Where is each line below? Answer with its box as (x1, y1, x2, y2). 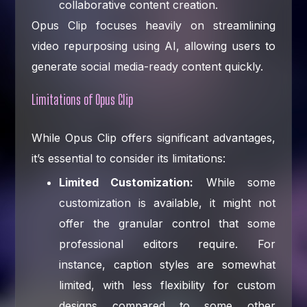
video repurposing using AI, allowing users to (32, 38, 275, 53)
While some (193, 175, 275, 189)
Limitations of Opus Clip (32, 90, 134, 108)
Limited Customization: (59, 175, 194, 189)
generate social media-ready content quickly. (32, 59, 264, 73)
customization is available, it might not (59, 195, 275, 210)
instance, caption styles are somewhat (59, 257, 275, 271)
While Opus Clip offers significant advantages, (32, 130, 275, 145)
